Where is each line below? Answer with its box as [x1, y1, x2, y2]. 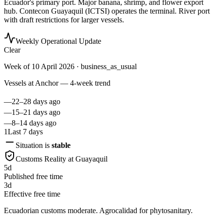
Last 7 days [8, 127, 43, 136]
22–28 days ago [12, 97, 60, 106]
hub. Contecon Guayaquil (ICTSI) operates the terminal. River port [4, 7, 210, 16]
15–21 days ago [12, 108, 60, 117]
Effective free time [4, 190, 60, 199]
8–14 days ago [12, 119, 56, 127]
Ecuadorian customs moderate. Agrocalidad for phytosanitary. [4, 206, 193, 215]
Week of [4, 62, 32, 71]
